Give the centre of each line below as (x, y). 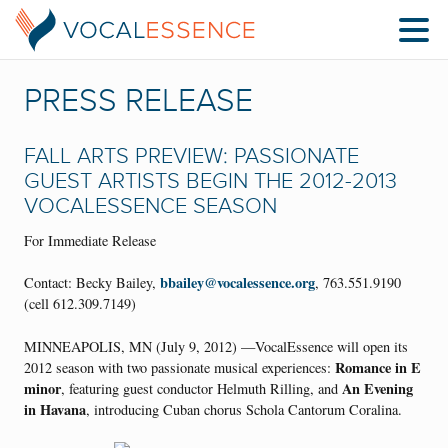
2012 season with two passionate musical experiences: (179, 367)
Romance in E (378, 367)
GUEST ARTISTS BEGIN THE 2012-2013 (210, 181)
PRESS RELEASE (138, 101)
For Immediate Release (90, 240)
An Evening (377, 388)
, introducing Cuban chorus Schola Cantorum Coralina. (244, 409)
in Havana (55, 409)
